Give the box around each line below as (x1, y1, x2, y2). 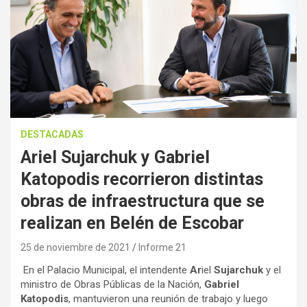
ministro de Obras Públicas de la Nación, (21, 278, 204, 291)
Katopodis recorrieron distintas (21, 169, 263, 189)
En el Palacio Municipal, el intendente (21, 263, 190, 276)
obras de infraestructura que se (21, 191, 265, 211)
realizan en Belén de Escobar (21, 212, 244, 233)
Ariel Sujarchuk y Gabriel (21, 147, 210, 167)
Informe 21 (138, 241, 186, 253)
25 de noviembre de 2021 (21, 241, 130, 253)
